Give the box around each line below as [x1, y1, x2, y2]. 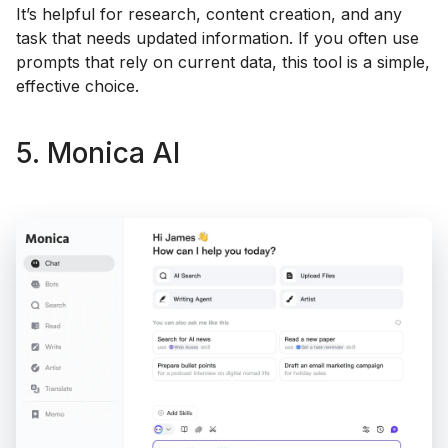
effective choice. [16, 75, 139, 96]
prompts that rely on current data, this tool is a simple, [16, 51, 430, 72]
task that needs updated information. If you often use [16, 27, 419, 48]
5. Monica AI [16, 136, 180, 171]
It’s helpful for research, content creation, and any [16, 3, 402, 24]
